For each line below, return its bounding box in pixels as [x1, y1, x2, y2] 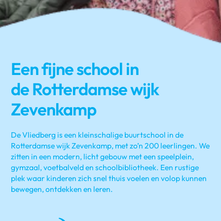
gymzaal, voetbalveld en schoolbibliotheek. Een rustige [11, 162, 199, 173]
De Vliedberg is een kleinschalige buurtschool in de [11, 130, 184, 140]
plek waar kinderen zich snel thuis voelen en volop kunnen [11, 173, 207, 184]
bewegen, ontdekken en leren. [11, 184, 113, 194]
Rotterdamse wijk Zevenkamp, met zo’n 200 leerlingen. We [11, 141, 210, 151]
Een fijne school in [11, 58, 139, 80]
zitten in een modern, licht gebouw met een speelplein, [11, 151, 194, 162]
